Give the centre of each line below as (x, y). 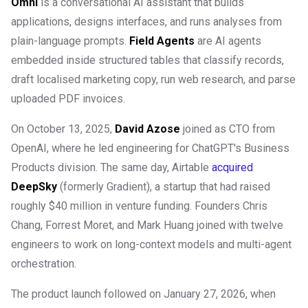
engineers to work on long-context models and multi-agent (151, 245)
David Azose (147, 129)
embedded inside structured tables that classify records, (147, 60)
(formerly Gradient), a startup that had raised (164, 187)
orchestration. (44, 264)
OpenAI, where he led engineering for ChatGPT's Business (150, 148)
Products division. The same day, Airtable (111, 168)
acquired (232, 168)
